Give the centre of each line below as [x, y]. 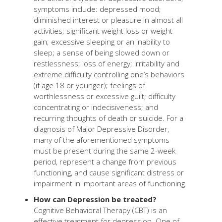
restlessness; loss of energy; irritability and [107, 64]
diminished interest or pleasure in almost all [108, 20]
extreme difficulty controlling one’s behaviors [109, 75]
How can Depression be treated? [95, 199]
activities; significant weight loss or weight [103, 31]
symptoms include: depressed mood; [97, 9]
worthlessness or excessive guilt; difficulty [105, 96]
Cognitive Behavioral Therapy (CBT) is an [100, 210]
